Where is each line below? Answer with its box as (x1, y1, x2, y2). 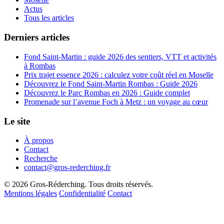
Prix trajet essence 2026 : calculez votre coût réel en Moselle (24, 70, 213, 79)
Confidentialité (59, 189, 105, 198)
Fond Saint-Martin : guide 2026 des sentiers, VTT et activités (24, 52, 216, 61)
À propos (24, 136, 53, 145)
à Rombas (24, 61, 55, 70)
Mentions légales (4, 189, 57, 198)
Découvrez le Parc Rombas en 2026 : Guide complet (24, 88, 190, 97)
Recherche (24, 154, 57, 163)
